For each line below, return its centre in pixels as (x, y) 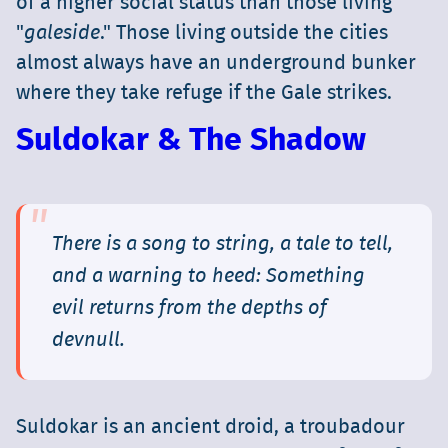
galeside (62, 33)
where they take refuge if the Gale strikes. (204, 93)
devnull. (88, 340)
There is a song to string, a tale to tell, (222, 244)
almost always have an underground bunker (216, 63)
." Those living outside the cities (244, 33)
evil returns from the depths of (189, 308)
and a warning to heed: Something (208, 276)
